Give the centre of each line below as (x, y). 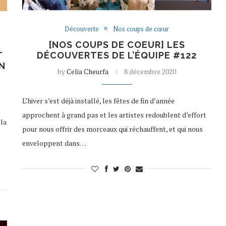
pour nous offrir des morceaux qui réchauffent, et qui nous (113, 129)
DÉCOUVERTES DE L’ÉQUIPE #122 (117, 55)
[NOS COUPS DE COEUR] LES (117, 44)
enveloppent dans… (54, 143)
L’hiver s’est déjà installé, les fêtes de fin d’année (99, 100)
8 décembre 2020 (150, 71)
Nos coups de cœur (141, 29)
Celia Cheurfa (88, 71)
